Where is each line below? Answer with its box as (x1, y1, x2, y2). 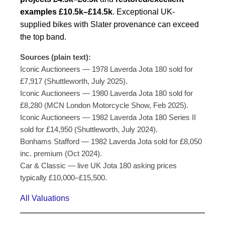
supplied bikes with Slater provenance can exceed (20, 20, 199, 29)
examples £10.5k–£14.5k (20, 8, 113, 17)
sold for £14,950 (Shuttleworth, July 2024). (20, 125, 158, 134)
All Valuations (20, 194, 69, 203)
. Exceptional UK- (113, 8, 175, 17)
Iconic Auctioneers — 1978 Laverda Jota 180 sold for (20, 65, 193, 74)
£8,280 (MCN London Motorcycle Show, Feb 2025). (20, 101, 188, 110)
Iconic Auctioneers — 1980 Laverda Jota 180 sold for (20, 89, 193, 98)
